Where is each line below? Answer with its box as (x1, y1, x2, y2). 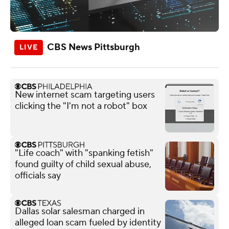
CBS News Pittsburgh (47, 41, 140, 53)
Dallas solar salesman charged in (15, 205, 145, 217)
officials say (15, 169, 61, 181)
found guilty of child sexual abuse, (15, 158, 151, 170)
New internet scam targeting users (15, 88, 155, 101)
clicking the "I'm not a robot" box (15, 100, 147, 112)
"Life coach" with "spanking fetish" (15, 147, 153, 159)
